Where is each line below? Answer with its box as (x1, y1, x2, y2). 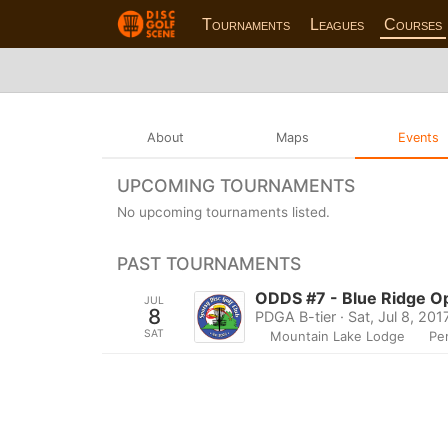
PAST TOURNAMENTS (117, 252, 301, 274)
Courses (384, 15, 443, 33)
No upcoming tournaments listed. (117, 203, 330, 220)
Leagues (310, 15, 365, 33)
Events (398, 129, 440, 145)
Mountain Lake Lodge (270, 327, 406, 344)
